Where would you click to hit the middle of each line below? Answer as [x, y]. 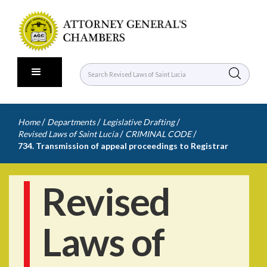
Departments [71, 122]
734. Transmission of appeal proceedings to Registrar [123, 146]
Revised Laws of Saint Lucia [68, 134]
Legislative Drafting [139, 122]
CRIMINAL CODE [158, 134]
